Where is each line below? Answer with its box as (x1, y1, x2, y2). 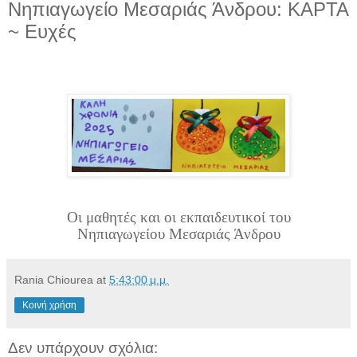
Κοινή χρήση (22, 299, 76, 311)
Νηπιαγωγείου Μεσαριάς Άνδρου (76, 225, 280, 242)
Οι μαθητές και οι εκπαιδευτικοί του (66, 208, 291, 226)
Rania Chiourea (14, 273, 93, 286)
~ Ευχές (8, 21, 76, 42)
